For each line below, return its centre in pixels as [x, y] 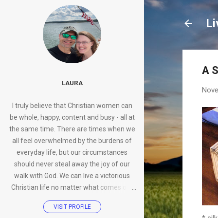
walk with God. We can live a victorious [72, 176]
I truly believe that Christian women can [72, 106]
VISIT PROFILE [72, 207]
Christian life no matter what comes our [72, 188]
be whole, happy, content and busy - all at [72, 118]
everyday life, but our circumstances [72, 153]
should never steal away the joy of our [72, 164]
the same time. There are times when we [72, 129]
